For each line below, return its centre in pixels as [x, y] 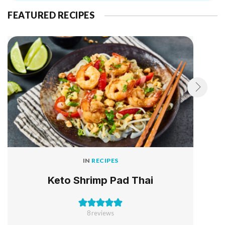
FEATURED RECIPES [51, 15]
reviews [102, 213]
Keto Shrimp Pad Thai [100, 180]
